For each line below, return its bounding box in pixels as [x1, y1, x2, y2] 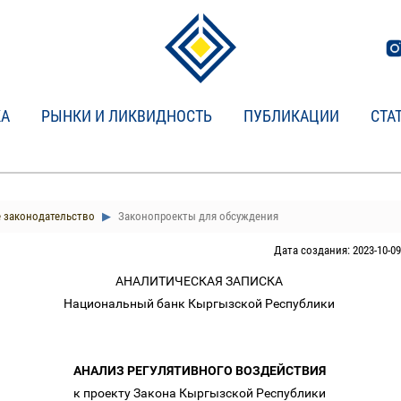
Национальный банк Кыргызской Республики [64, 296, 337, 311]
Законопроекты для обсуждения [115, 209, 278, 223]
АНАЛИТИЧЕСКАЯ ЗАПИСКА [115, 274, 286, 288]
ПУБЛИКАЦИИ [243, 107, 339, 125]
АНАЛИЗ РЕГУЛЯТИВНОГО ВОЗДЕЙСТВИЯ [73, 363, 328, 378]
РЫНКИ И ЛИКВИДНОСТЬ [41, 107, 212, 125]
